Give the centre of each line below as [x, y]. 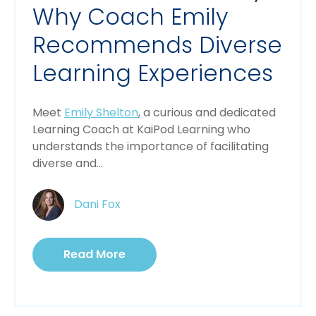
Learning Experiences [153, 73]
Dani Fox [97, 204]
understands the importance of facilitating [151, 146]
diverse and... [68, 163]
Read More [95, 254]
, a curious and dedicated [207, 112]
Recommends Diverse [157, 44]
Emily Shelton [101, 112]
